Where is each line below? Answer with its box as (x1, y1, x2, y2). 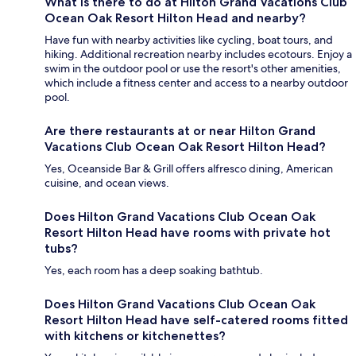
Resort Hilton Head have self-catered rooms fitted (44, 311, 348, 327)
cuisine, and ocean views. (44, 175, 169, 190)
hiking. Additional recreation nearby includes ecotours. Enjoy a (44, 46, 352, 61)
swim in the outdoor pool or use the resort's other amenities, (44, 60, 341, 75)
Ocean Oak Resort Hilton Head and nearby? (44, 10, 306, 25)
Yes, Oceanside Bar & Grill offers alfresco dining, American (44, 161, 333, 176)
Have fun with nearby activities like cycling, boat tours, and (44, 32, 333, 47)
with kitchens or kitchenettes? (44, 327, 226, 343)
